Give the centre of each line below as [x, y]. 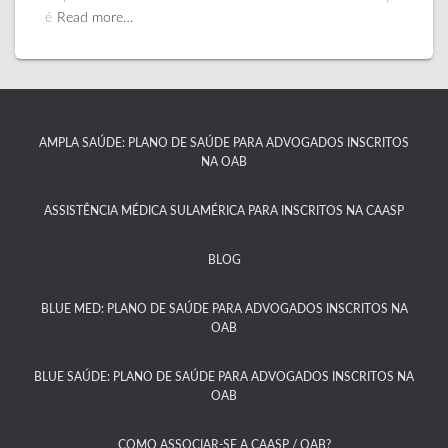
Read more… [95, 18]
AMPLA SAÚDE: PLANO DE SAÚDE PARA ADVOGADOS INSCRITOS [224, 143]
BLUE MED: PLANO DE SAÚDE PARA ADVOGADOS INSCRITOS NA [224, 309]
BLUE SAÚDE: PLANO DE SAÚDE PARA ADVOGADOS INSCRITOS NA [224, 377]
